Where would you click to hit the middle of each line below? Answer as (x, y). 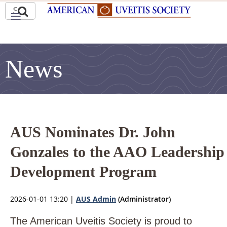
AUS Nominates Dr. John (93, 132)
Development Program (83, 171)
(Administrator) (143, 199)
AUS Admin (96, 199)
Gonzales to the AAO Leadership (117, 152)
